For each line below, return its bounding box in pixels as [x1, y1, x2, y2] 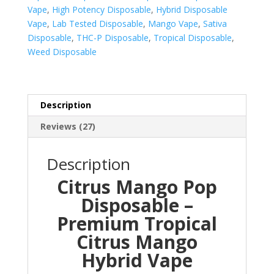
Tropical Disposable [153, 32, 232, 44]
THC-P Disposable [76, 32, 149, 44]
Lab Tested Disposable [51, 18, 143, 30]
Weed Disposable [27, 46, 97, 58]
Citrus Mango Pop [56, 174, 217, 200]
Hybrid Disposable [155, 4, 228, 16]
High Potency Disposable [51, 4, 151, 16]
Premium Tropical [56, 211, 217, 237]
